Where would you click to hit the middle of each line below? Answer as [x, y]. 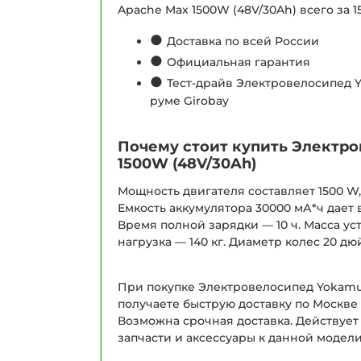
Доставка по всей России [243, 41]
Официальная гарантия [239, 62]
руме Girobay [189, 100]
